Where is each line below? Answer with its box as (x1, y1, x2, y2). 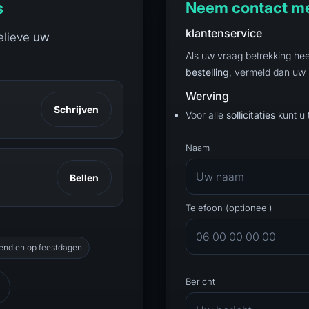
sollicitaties (226, 108, 275, 121)
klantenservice (186, 26, 262, 40)
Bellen (70, 172, 99, 183)
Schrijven (54, 103, 99, 115)
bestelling (186, 66, 229, 78)
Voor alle (186, 108, 226, 121)
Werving (186, 88, 229, 103)
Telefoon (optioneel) (186, 201, 272, 213)
